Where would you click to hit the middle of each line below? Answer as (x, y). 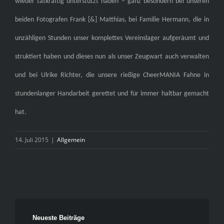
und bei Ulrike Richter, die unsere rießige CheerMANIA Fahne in (112, 75)
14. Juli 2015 (32, 140)
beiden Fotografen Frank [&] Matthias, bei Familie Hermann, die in (112, 20)
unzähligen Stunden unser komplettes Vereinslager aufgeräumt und (112, 38)
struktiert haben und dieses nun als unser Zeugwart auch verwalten (112, 57)
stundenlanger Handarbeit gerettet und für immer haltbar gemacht (112, 94)
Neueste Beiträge (58, 217)
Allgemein (71, 140)
